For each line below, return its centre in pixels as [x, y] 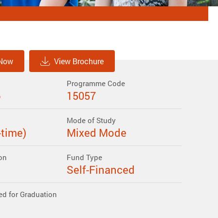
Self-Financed [100, 170]
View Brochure [79, 61]
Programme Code [96, 83]
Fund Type [84, 157]
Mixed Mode [96, 133]
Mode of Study [91, 120]
